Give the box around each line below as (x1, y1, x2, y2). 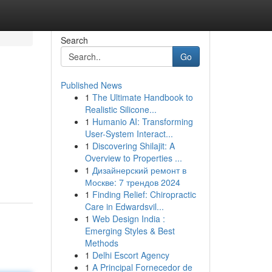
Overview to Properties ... (84, 152, 182, 164)
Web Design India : (92, 212, 165, 225)
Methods (84, 237, 118, 249)
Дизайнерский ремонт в (92, 164, 186, 176)
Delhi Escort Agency (92, 249, 169, 261)
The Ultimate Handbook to (92, 91, 193, 103)
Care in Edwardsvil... (84, 200, 164, 212)
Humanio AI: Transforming (92, 115, 193, 127)
